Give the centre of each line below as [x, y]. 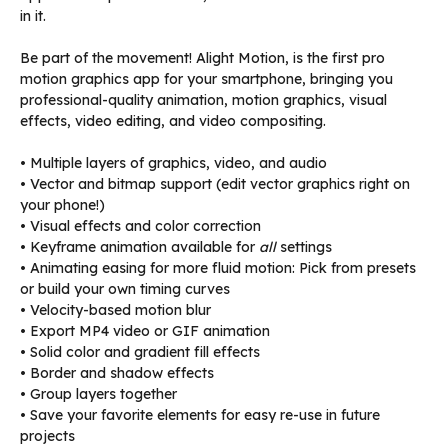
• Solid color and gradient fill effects [140, 351]
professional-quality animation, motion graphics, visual [203, 99]
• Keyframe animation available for [139, 246]
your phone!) [62, 204]
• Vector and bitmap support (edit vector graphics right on [215, 183]
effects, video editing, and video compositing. [173, 120]
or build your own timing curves [125, 288]
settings [304, 246]
